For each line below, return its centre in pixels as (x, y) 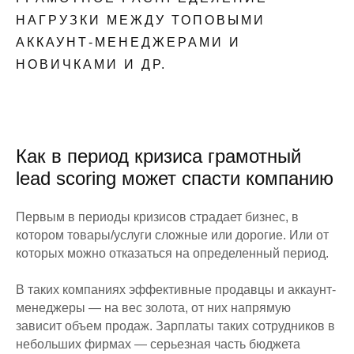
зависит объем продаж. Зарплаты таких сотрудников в (175, 326)
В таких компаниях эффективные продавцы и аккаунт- (176, 289)
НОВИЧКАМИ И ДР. (91, 64)
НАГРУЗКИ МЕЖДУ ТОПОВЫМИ (141, 20)
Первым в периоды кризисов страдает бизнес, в (157, 217)
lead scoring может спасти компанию (175, 178)
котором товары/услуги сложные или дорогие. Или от (172, 235)
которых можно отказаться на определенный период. (172, 253)
